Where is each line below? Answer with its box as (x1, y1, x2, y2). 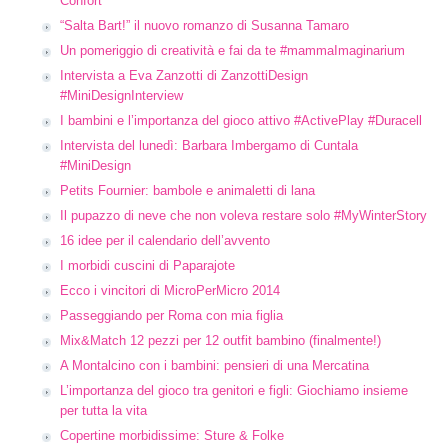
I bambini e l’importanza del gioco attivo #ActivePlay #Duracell (60, 113, 422, 128)
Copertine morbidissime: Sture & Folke (60, 428, 284, 443)
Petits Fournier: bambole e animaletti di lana (60, 183, 315, 198)
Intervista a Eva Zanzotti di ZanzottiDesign (60, 68, 308, 83)
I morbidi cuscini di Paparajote (60, 258, 235, 273)
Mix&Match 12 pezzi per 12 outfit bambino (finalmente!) (60, 333, 381, 348)
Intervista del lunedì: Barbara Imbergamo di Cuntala (60, 138, 358, 153)
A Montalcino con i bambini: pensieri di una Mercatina (60, 358, 369, 373)
